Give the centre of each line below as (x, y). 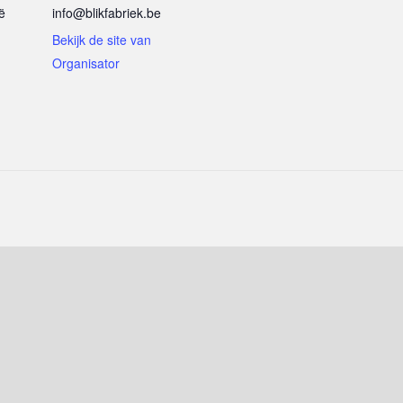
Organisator (86, 63)
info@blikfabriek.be (107, 13)
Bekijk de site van (102, 40)
